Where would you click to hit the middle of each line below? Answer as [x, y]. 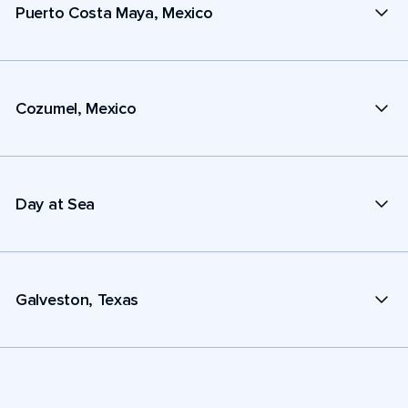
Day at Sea [55, 204]
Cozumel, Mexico [76, 108]
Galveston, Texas [77, 299]
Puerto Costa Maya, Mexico [114, 12]
